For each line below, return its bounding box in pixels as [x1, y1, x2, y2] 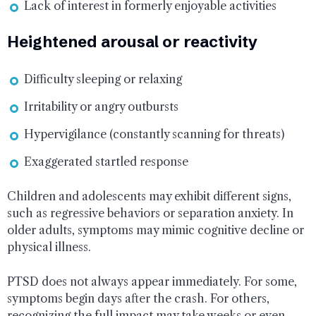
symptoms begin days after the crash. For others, [7, 291, 269, 305]
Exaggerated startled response [24, 154, 188, 169]
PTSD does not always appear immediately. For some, [7, 274, 297, 288]
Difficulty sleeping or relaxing [24, 71, 182, 86]
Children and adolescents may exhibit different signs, [7, 188, 291, 203]
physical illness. [7, 239, 91, 254]
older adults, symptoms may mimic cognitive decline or [7, 222, 304, 237]
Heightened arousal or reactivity [7, 32, 257, 51]
